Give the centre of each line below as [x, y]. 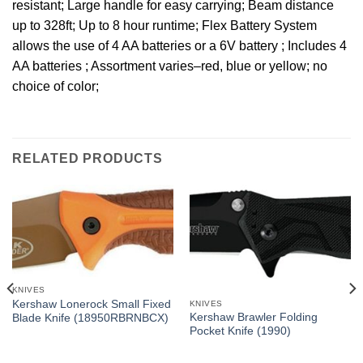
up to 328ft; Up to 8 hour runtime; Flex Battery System [164, 26]
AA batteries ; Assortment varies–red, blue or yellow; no [170, 66]
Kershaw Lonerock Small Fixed [91, 305]
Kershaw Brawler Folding [253, 318]
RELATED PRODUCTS [88, 158]
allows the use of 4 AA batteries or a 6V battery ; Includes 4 [179, 46]
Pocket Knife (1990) [240, 331]
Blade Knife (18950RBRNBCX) [90, 318]
